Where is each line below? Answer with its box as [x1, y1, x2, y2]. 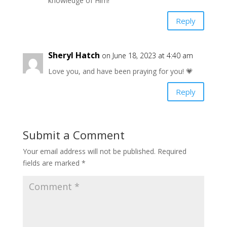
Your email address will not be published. [22, 146, 156, 157]
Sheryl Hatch [48, 50, 100, 61]
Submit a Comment [22, 127, 125, 143]
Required [157, 146, 186, 157]
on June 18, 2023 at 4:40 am [101, 51, 193, 61]
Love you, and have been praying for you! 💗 [48, 66, 193, 77]
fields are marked [22, 158, 82, 168]
